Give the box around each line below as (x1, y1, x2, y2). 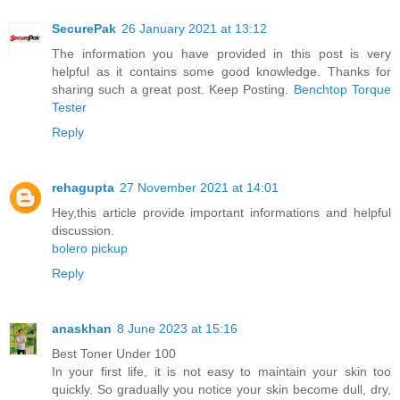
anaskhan (52, 321, 112, 336)
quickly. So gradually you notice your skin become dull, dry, (52, 381, 391, 396)
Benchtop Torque (293, 81, 391, 96)
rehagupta (52, 179, 114, 195)
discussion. (52, 222, 114, 237)
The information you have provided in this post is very (52, 46, 391, 61)
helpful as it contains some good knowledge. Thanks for (52, 63, 391, 79)
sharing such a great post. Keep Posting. (52, 81, 294, 96)
